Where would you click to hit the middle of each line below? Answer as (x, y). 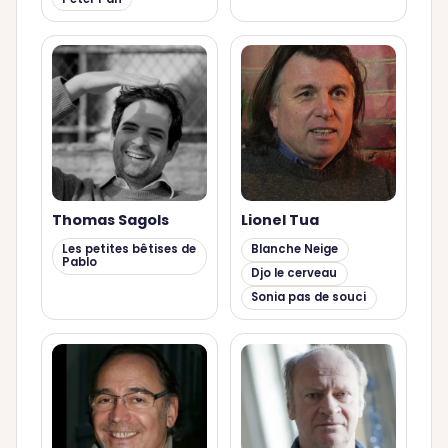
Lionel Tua (279, 219)
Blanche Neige (295, 249)
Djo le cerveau (294, 273)
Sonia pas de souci (309, 297)
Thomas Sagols (110, 219)
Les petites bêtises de (128, 249)
